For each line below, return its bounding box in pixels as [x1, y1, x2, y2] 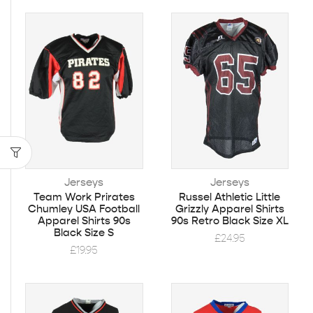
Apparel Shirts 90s [37, 214, 131, 227]
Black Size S [54, 226, 115, 239]
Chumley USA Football [28, 202, 140, 215]
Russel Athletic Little [179, 190, 281, 203]
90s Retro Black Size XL [170, 214, 289, 227]
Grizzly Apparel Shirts [175, 202, 284, 215]
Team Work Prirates [33, 190, 135, 203]
